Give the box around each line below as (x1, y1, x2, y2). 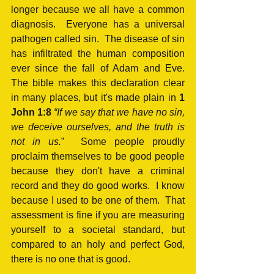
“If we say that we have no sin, (54, 106, 185, 117)
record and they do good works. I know (11, 180, 185, 191)
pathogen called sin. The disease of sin (11, 33, 185, 44)
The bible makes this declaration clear (11, 77, 185, 88)
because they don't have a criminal (11, 165, 185, 176)
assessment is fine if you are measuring (11, 209, 185, 220)
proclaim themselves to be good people (11, 150, 185, 161)
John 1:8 (11, 106, 52, 117)
